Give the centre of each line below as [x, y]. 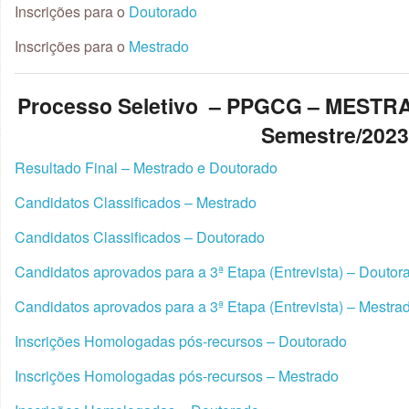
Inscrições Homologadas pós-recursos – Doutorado [181, 341]
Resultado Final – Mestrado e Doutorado [146, 168]
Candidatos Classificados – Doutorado [140, 237]
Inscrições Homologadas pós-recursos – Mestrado [177, 376]
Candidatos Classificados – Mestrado [136, 202]
